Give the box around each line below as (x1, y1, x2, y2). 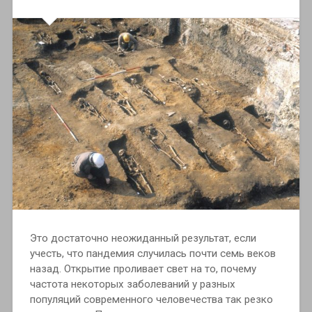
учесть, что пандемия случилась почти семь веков (29, 247, 276, 260)
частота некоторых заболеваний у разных (29, 278, 235, 291)
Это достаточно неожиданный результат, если (29, 232, 256, 245)
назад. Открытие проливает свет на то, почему (29, 263, 256, 276)
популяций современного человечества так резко (29, 293, 273, 306)
